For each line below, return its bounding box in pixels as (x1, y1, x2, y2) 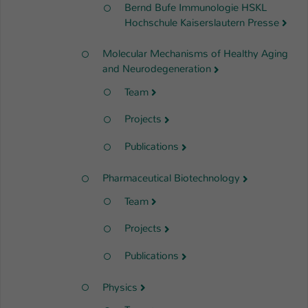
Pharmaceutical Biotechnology (102, 170, 240, 185)
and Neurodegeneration (102, 62, 211, 76)
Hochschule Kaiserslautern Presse (124, 15, 279, 30)
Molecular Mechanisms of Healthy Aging (102, 47, 288, 61)
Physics (102, 280, 137, 294)
